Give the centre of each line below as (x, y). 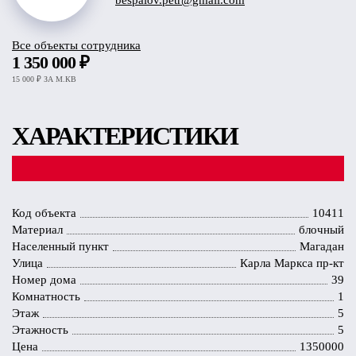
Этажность (40, 330)
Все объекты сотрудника (76, 45)
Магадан (322, 246)
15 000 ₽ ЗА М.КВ (44, 79)
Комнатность (46, 296)
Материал (37, 230)
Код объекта (44, 213)
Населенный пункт (60, 246)
